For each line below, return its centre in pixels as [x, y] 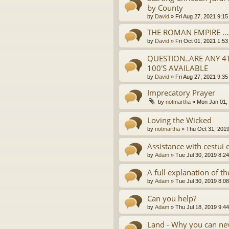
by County [165, 7]
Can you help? [172, 199]
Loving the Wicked [179, 120]
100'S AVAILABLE [178, 68]
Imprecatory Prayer [181, 92]
